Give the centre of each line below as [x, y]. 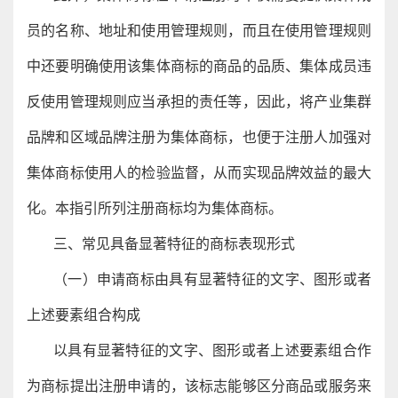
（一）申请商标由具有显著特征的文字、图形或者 [212, 279]
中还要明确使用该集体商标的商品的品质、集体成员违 [199, 66]
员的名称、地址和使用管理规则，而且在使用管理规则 [199, 31]
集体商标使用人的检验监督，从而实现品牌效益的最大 [199, 173]
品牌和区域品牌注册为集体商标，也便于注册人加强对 [199, 137]
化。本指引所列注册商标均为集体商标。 [155, 208]
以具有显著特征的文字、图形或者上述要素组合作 [212, 350]
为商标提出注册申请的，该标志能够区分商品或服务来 [199, 386]
